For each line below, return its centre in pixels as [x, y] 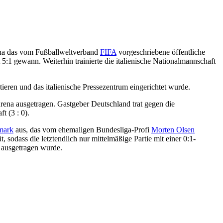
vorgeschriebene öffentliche [161, 52]
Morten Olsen [173, 130]
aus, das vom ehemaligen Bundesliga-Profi [82, 130]
